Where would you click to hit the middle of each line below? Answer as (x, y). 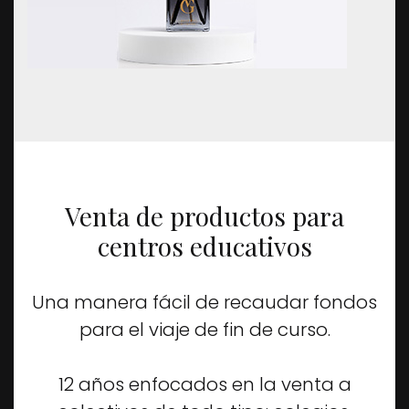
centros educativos (204, 246)
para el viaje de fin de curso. (204, 330)
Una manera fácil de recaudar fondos (204, 302)
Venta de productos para (204, 216)
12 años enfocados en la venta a (204, 384)
